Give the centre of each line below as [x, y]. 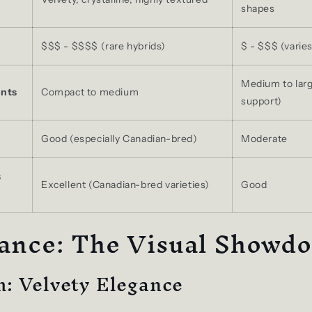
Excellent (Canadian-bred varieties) [125, 184]
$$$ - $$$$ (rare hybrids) [103, 46]
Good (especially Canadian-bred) [119, 138]
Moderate [264, 138]
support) [262, 101]
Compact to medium [90, 92]
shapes [258, 8]
